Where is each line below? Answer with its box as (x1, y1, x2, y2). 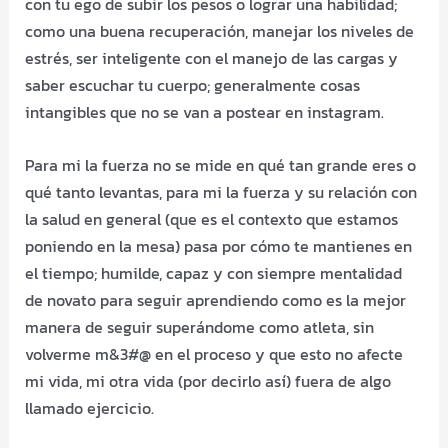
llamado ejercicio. (25, 396, 155, 421)
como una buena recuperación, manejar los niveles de (25, 19, 415, 44)
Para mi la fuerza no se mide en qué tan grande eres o (25, 153, 417, 178)
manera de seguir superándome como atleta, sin (25, 315, 375, 340)
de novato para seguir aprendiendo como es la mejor (25, 288, 407, 313)
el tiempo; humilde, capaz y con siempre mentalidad (25, 261, 403, 286)
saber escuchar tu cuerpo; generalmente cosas (25, 73, 361, 98)
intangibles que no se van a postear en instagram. (25, 100, 385, 125)
